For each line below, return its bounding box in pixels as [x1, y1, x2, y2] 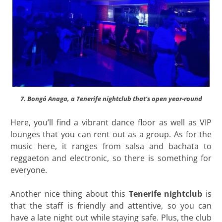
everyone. [10, 164, 47, 175]
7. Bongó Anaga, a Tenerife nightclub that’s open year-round [20, 94, 202, 103]
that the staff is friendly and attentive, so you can [10, 200, 212, 211]
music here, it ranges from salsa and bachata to [10, 140, 212, 152]
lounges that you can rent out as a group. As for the [10, 128, 212, 140]
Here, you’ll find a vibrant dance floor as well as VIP [10, 116, 212, 128]
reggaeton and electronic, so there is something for [10, 152, 212, 164]
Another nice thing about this [10, 188, 129, 199]
